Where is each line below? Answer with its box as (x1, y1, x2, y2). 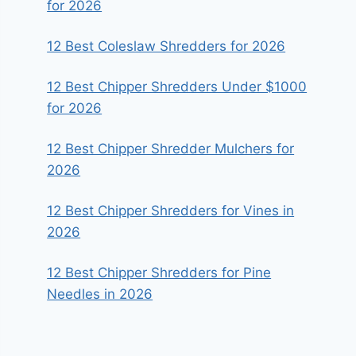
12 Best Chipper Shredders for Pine (47, 265, 272, 281)
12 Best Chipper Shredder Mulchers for (47, 141, 295, 157)
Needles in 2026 (47, 286, 153, 302)
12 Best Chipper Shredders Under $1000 (47, 79, 308, 95)
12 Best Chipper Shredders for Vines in (47, 203, 295, 219)
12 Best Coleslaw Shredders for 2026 (47, 38, 286, 54)
